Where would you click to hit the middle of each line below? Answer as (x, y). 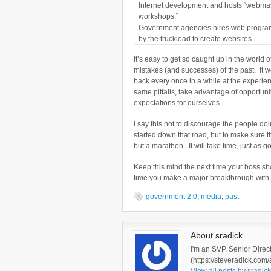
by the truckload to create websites (195, 38)
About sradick (217, 236)
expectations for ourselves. (178, 103)
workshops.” (159, 16)
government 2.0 (171, 197)
